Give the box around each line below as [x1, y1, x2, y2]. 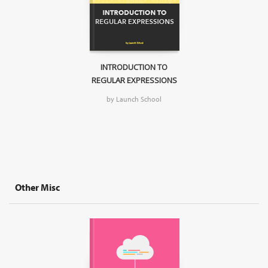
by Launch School [106, 95, 162, 104]
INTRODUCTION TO [100, 62, 167, 73]
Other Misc [15, 181, 60, 194]
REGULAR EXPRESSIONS [91, 75, 177, 86]
